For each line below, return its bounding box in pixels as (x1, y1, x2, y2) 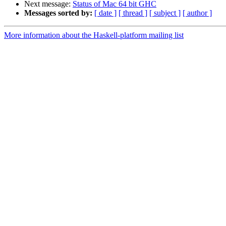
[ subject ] (149, 9, 181, 18)
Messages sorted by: (24, 9, 92, 18)
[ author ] (183, 9, 212, 18)
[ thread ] (119, 9, 147, 18)
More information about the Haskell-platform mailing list (4, 31, 184, 40)
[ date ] (94, 9, 117, 18)
